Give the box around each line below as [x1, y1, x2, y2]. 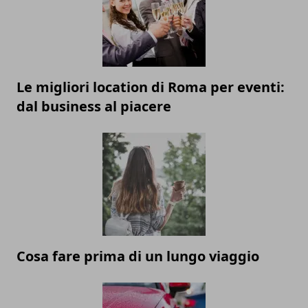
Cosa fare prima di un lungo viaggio [16, 247, 259, 266]
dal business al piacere [16, 97, 171, 116]
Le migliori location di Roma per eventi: [16, 78, 285, 97]
